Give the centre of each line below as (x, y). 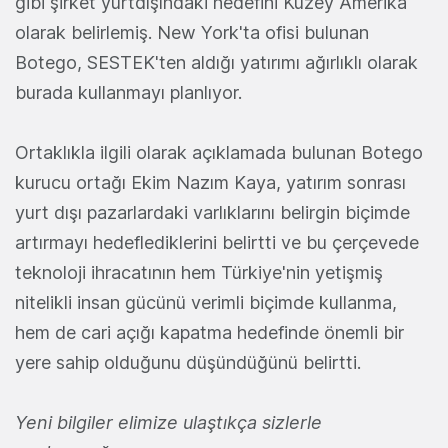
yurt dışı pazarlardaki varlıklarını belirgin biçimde (212, 213)
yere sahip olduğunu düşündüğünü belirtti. (188, 363)
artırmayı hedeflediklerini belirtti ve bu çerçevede (217, 243)
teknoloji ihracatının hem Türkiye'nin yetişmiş (199, 273)
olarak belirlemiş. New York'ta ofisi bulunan (192, 33)
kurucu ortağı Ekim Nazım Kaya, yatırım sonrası (210, 183)
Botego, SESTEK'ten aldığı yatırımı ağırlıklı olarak (216, 63)
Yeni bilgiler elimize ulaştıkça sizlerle (168, 423)
